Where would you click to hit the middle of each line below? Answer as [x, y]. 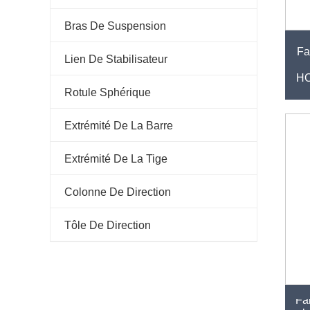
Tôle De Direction [108, 226]
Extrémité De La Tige [116, 159]
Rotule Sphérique [108, 93]
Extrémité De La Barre [119, 126]
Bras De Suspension [115, 26]
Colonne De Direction [118, 192]
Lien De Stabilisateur [116, 60]
